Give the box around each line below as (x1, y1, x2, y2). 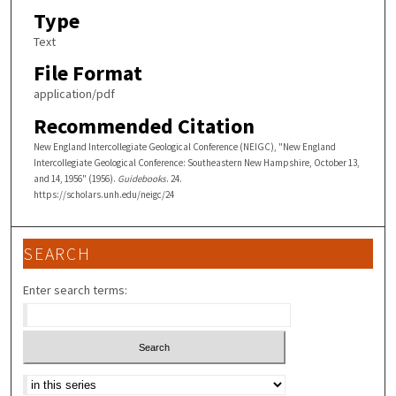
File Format (33, 59, 142, 88)
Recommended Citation (33, 111, 255, 140)
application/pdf (33, 86, 115, 103)
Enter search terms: (23, 281, 128, 298)
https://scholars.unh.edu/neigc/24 (33, 187, 174, 201)
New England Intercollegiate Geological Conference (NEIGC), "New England (33, 140, 336, 153)
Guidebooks (117, 171, 166, 185)
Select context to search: (23, 371, 157, 388)
